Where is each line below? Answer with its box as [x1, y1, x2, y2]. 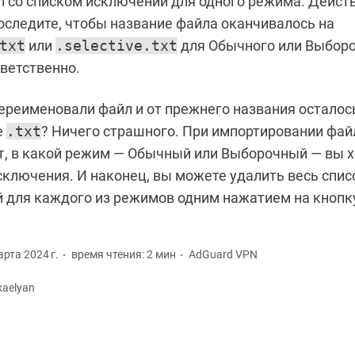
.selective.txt [55, 37, 177, 55]
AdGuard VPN [189, 248, 258, 261]
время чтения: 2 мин [71, 248, 176, 261]
